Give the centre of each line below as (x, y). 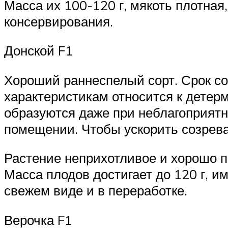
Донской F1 (38, 51)
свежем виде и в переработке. (96, 191)
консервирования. (59, 21)
